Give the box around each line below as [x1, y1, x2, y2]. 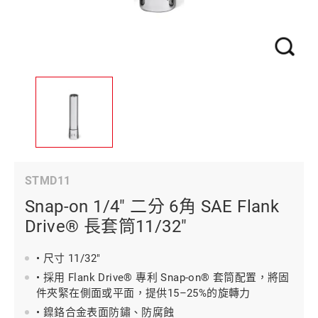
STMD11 [25, 174, 71, 187]
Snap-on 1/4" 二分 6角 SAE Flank [25, 197, 280, 216]
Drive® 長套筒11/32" [25, 216, 187, 236]
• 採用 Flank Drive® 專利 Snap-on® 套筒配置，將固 [36, 271, 290, 284]
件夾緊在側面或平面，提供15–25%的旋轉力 [36, 287, 251, 300]
